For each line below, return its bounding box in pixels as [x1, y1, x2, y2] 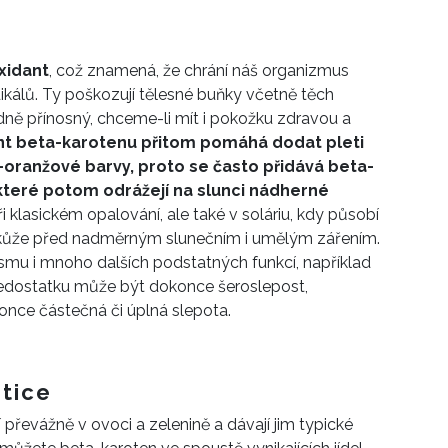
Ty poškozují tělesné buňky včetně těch [38, 85, 334, 105]
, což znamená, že [49, 61, 184, 81]
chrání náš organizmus [184, 61, 349, 81]
